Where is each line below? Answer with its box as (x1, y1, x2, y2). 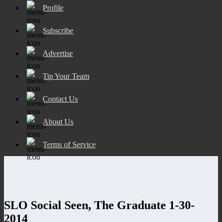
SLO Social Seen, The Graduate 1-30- (4, 198, 195, 212)
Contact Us (43, 94, 78, 103)
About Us (43, 117, 73, 126)
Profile (43, 3, 63, 12)
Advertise (43, 49, 73, 57)
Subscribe (43, 26, 73, 35)
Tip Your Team (43, 71, 89, 80)
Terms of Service (43, 140, 96, 149)
